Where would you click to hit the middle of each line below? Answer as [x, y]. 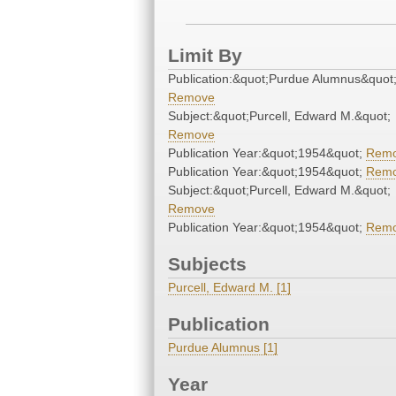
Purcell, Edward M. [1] [229, 288]
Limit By [205, 56]
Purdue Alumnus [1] [223, 348]
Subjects [207, 264]
